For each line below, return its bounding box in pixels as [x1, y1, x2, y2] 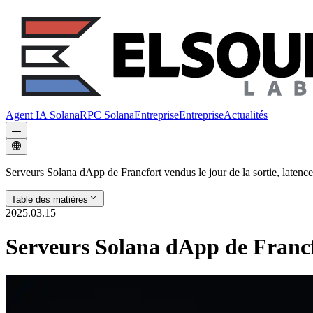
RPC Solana [80, 109, 134, 121]
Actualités [224, 109, 268, 121]
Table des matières [11, 194, 88, 205]
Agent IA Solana [6, 109, 80, 121]
